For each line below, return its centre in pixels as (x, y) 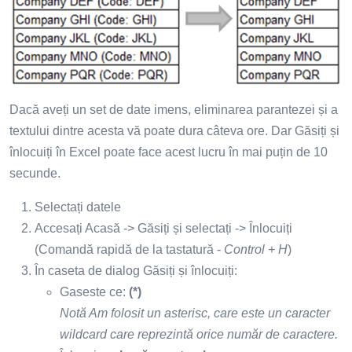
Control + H (256, 249)
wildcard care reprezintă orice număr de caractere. (199, 334)
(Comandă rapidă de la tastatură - (129, 249)
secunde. (35, 173)
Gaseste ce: (94, 292)
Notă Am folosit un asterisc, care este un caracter (195, 313)
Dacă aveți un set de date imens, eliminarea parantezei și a (174, 110)
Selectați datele (78, 207)
